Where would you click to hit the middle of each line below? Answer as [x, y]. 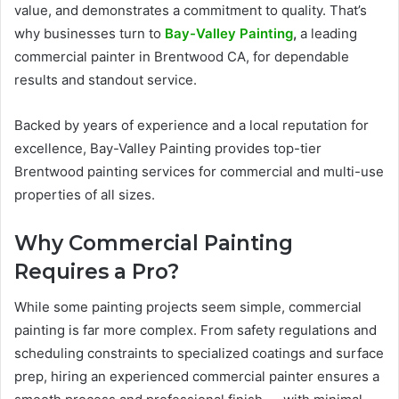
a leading [329, 33]
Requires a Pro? [97, 271]
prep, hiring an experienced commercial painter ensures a [197, 377]
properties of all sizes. [85, 194]
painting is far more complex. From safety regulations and [195, 330]
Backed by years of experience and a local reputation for [191, 125]
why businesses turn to [90, 33]
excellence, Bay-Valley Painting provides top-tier [168, 148]
